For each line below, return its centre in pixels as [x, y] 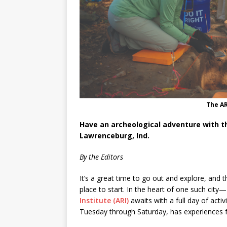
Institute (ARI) [104, 201]
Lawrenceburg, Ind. [115, 136]
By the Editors [101, 157]
